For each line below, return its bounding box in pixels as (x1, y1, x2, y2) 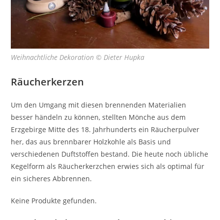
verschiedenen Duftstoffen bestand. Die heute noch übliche (11, 149, 209, 159)
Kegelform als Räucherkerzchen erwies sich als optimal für (11, 161, 205, 171)
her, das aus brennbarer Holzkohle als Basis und (11, 137, 171, 146)
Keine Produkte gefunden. (11, 195, 97, 205)
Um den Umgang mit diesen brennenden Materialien (11, 100, 187, 110)
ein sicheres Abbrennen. (11, 173, 92, 183)
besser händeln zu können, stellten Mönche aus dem (11, 112, 186, 122)
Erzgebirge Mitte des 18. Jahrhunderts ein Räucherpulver (11, 124, 200, 134)
